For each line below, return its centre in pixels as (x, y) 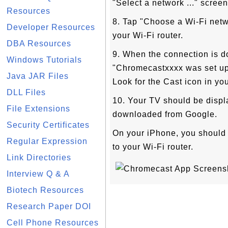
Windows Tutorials (44, 60)
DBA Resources (39, 44)
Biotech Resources (45, 190)
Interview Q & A (38, 174)
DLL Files (26, 92)
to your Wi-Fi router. (153, 147)
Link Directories (39, 158)
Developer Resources (51, 27)
